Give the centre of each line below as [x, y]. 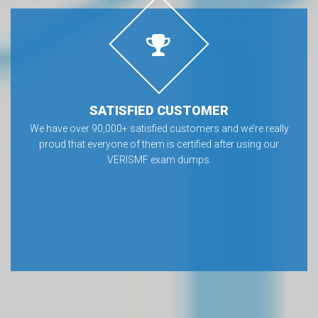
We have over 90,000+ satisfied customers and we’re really [159, 128]
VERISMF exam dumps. [159, 160]
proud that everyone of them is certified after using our [159, 144]
